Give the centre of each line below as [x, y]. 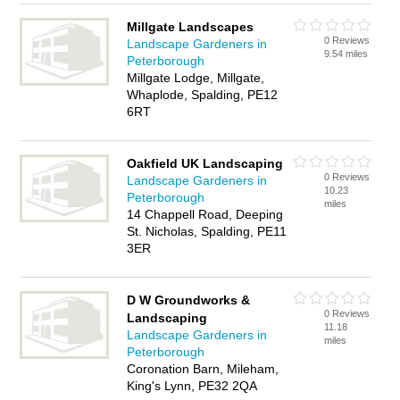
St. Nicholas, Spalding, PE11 [207, 231]
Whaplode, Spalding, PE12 [203, 95]
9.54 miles [346, 54]
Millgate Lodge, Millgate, [196, 78]
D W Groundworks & [189, 300]
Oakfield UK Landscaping [205, 163]
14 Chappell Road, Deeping [205, 214]
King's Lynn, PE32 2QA [192, 386]
